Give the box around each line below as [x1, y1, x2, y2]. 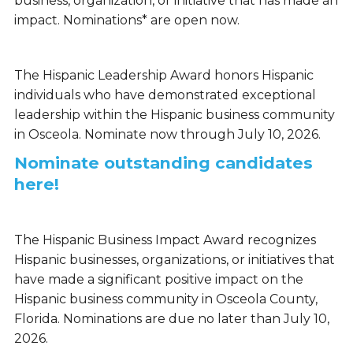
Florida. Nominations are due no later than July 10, [13, 311, 329, 327]
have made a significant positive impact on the [13, 272, 303, 288]
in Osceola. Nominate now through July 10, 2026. [13, 127, 321, 143]
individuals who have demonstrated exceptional [13, 87, 316, 103]
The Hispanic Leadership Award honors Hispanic [13, 68, 314, 84]
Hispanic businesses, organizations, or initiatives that [13, 252, 335, 268]
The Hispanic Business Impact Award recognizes [13, 232, 316, 248]
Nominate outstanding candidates [13, 153, 313, 173]
